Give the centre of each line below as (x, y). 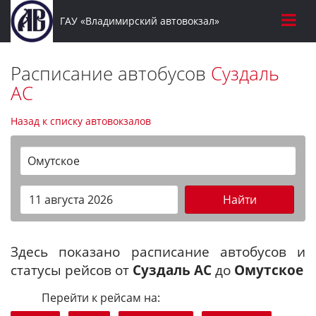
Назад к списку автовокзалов (81, 121)
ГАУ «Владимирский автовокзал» (139, 21)
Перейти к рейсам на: (101, 298)
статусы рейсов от (72, 270)
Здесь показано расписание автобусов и (158, 251)
